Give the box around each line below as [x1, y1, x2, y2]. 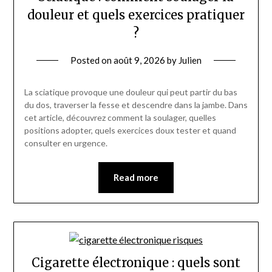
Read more [114, 172, 158, 183]
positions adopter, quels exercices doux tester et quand [24, 125, 236, 136]
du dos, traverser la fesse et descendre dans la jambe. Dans [24, 100, 248, 110]
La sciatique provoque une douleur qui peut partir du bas [24, 87, 237, 98]
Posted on [70, 55, 114, 66]
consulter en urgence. [24, 138, 107, 149]
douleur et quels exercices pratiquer [27, 7, 245, 23]
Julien [178, 55, 202, 66]
